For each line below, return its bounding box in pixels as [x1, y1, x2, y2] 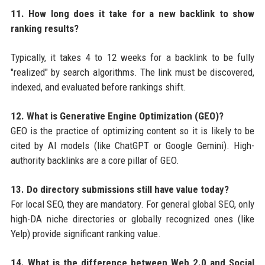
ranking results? [10, 22, 79, 34]
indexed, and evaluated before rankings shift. [10, 80, 186, 93]
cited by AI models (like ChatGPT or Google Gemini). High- [10, 139, 255, 151]
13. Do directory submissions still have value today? [10, 183, 229, 195]
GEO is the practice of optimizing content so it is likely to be [10, 124, 255, 137]
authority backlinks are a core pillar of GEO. [10, 154, 179, 166]
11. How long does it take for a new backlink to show [10, 7, 255, 20]
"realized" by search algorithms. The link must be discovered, [10, 66, 255, 78]
